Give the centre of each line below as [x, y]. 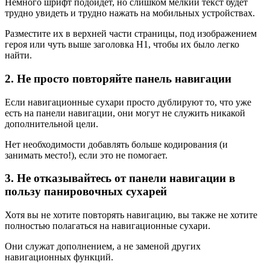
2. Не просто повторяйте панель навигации [118, 78]
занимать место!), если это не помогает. [86, 155]
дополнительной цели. [52, 124]
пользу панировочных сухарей [86, 192]
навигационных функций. [59, 257]
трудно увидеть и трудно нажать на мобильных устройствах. [130, 13]
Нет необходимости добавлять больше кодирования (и [116, 144]
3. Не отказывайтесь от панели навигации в [120, 178]
